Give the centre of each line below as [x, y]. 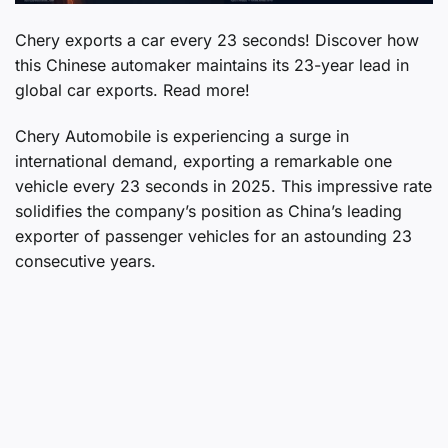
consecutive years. [85, 260]
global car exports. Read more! [132, 90]
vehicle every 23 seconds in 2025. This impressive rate [223, 185]
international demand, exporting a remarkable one [203, 160]
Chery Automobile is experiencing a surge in [182, 135]
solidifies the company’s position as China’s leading [208, 210]
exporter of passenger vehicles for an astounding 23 [213, 235]
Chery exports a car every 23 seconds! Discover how [217, 40]
